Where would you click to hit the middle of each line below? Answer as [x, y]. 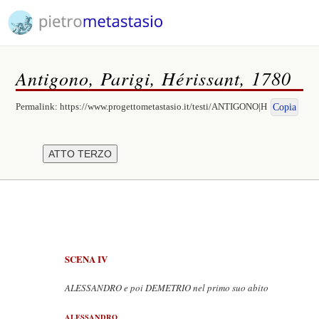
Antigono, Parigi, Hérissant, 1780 [154, 78]
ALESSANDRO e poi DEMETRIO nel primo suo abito [167, 288]
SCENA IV [86, 259]
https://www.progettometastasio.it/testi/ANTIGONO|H [164, 106]
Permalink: [38, 106]
